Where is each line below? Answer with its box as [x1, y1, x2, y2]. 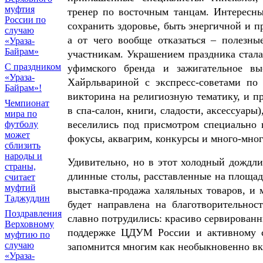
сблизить [5, 140, 41, 150]
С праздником [5, 62, 61, 72]
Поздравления [5, 208, 62, 218]
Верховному [5, 219, 54, 229]
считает [5, 172, 35, 182]
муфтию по [5, 230, 50, 240]
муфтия [5, 4, 35, 14]
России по [5, 15, 46, 25]
